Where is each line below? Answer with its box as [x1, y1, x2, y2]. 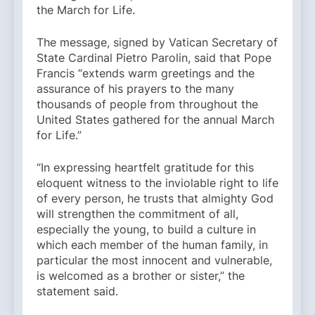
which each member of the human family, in [37, 238, 268, 252]
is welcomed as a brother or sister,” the [37, 269, 245, 283]
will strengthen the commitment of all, [37, 207, 238, 221]
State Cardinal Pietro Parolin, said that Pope [37, 51, 271, 65]
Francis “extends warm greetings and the [37, 66, 255, 81]
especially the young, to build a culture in [37, 222, 256, 237]
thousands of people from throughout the [37, 97, 258, 112]
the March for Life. [37, 3, 139, 18]
